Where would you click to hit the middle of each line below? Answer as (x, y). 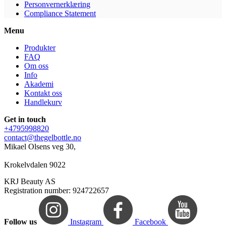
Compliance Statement (60, 14)
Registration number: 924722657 (56, 191)
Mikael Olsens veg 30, (40, 147)
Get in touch (25, 120)
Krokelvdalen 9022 (35, 165)
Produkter (40, 48)
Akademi (39, 84)
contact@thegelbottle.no (43, 138)
